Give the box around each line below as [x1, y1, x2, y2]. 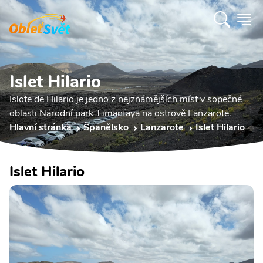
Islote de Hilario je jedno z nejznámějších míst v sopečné [9, 93, 242, 106]
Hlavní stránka [9, 121, 72, 134]
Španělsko [83, 121, 129, 134]
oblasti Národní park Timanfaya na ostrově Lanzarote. [9, 107, 231, 120]
